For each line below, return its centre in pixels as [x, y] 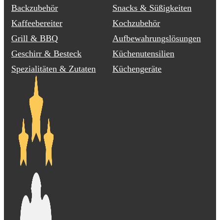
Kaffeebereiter [37, 23]
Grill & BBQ [35, 38]
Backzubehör [35, 8]
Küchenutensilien [143, 53]
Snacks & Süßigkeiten [152, 8]
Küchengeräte [137, 69]
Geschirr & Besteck [46, 53]
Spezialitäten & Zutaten [54, 69]
